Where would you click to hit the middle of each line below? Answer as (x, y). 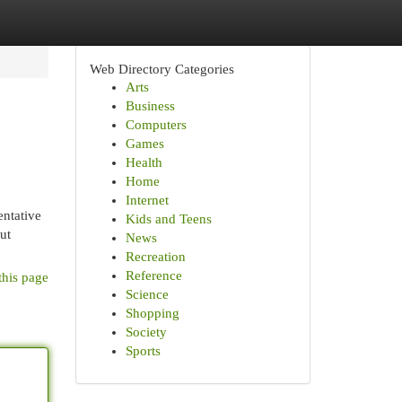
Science (147, 294)
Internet (147, 200)
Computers (156, 125)
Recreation (155, 257)
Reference (153, 275)
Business (150, 106)
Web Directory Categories (162, 69)
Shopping (152, 313)
